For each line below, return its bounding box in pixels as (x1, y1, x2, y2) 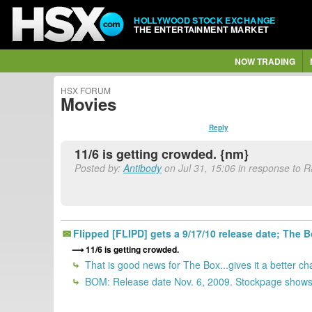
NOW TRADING (234, 55, 295, 68)
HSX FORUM (61, 84, 111, 96)
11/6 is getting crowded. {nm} (75, 145, 249, 163)
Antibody (123, 161, 162, 175)
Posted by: (75, 161, 123, 175)
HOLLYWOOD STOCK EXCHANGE (134, 13, 276, 26)
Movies (61, 92, 116, 116)
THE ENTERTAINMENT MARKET (134, 22, 269, 36)
